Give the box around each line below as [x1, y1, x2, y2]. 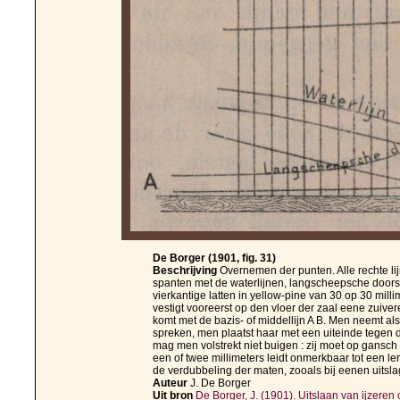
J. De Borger [190, 377, 251, 390]
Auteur [153, 377, 190, 390]
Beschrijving [153, 264, 220, 278]
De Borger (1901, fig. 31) [153, 252, 276, 265]
